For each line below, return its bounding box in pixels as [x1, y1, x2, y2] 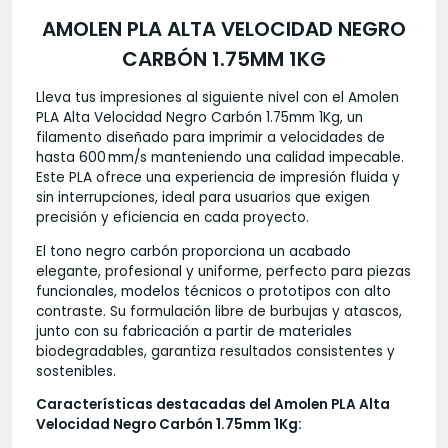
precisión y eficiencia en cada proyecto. [36, 207, 309, 227]
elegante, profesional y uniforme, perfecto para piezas [36, 261, 411, 281]
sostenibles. [36, 361, 116, 381]
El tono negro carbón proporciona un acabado [36, 241, 351, 261]
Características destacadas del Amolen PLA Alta [36, 395, 390, 415]
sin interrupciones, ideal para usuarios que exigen [36, 187, 370, 207]
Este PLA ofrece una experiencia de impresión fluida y [36, 167, 400, 187]
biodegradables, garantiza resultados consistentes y [36, 341, 395, 361]
